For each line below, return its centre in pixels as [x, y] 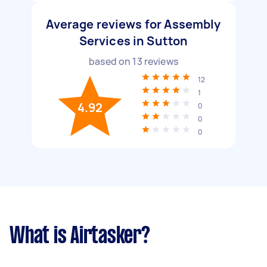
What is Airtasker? [80, 237]
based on [111, 61]
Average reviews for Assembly [133, 24]
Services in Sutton [133, 41]
